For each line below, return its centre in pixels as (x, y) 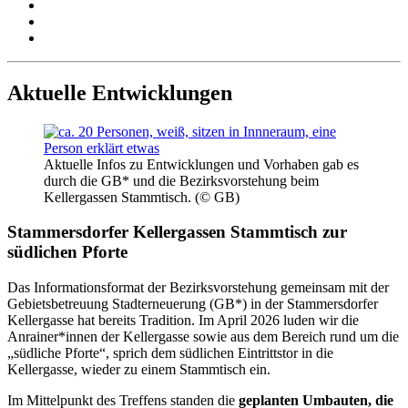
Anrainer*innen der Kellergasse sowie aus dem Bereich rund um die (203, 337)
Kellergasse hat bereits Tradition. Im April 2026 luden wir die (183, 321)
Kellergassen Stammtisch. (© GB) (142, 197)
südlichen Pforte (67, 252)
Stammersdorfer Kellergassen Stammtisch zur (177, 232)
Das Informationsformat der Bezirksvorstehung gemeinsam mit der (198, 288)
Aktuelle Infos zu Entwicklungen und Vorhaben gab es (201, 164)
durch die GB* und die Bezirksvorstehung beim (181, 180)
